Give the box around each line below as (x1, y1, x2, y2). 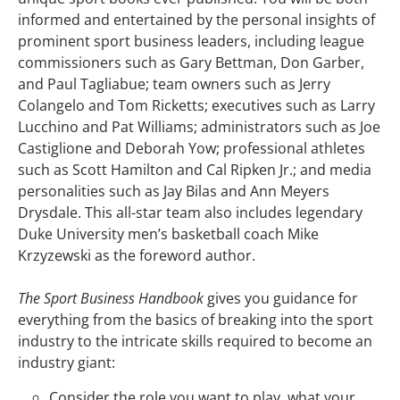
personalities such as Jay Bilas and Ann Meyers (18, 180, 329, 201)
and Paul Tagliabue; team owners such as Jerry (18, 73, 330, 94)
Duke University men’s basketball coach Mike (18, 223, 319, 244)
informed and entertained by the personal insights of (18, 9, 375, 29)
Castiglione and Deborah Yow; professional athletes (18, 137, 365, 158)
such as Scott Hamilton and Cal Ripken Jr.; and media (18, 159, 371, 179)
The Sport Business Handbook (18, 287, 204, 308)
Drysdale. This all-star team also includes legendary (18, 202, 362, 222)
